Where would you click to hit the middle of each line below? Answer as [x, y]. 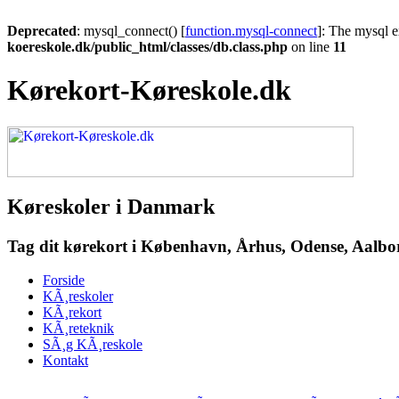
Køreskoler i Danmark [111, 206]
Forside [64, 281]
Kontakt [65, 361]
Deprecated [42, 31]
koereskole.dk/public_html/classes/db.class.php [147, 47]
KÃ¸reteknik [78, 329]
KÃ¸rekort [72, 313]
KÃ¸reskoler [78, 297]
